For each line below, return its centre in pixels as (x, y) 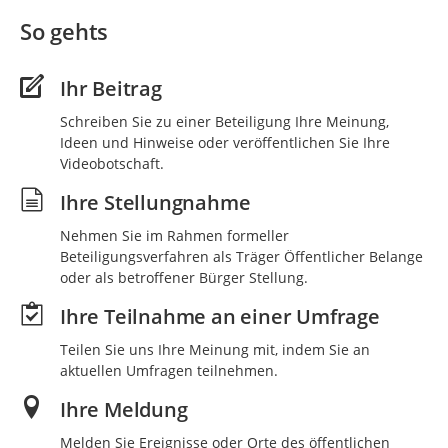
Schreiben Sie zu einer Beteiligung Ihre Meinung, (224, 121)
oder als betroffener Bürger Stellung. (184, 277)
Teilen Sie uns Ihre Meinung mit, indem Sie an (215, 349)
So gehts (64, 30)
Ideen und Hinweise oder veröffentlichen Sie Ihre (225, 142)
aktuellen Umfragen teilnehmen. (169, 370)
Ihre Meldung (124, 409)
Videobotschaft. (112, 163)
